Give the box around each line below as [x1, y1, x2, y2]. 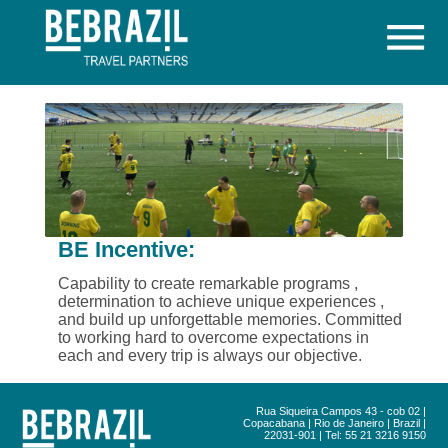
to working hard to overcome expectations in [58, 328, 370, 346]
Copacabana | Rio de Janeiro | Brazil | [242, 416, 426, 429]
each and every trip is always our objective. [58, 346, 363, 364]
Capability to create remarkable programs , [58, 274, 359, 292]
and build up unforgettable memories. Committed [58, 310, 403, 328]
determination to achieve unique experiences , [58, 292, 385, 310]
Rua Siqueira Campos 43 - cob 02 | [255, 404, 426, 417]
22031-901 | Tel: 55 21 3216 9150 [263, 428, 426, 441]
